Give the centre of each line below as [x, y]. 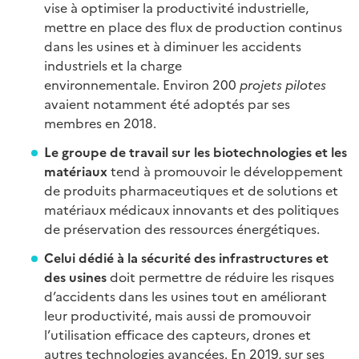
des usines [75, 277]
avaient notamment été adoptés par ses [167, 104]
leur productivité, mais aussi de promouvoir [177, 315]
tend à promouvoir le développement [225, 171]
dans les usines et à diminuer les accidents [173, 46]
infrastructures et [274, 258]
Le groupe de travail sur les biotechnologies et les [196, 152]
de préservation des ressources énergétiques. [182, 229]
